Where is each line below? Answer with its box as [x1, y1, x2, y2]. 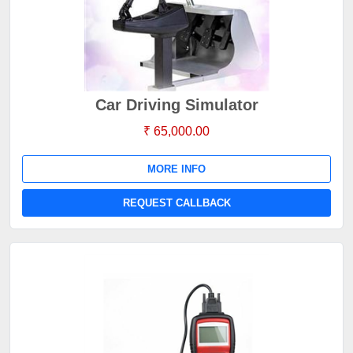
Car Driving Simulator [95, 96, 258, 113]
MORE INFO [147, 163, 206, 175]
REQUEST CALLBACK [122, 197, 231, 209]
